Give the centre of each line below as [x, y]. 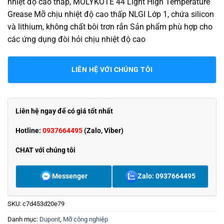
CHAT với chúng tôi [45, 150]
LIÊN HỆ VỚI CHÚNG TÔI [112, 69]
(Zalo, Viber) [103, 131]
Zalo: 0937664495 [166, 176]
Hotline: [29, 131]
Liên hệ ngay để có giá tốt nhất [64, 111]
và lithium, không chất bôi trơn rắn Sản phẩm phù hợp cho [110, 27]
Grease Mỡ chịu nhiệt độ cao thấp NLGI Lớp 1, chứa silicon [111, 14]
